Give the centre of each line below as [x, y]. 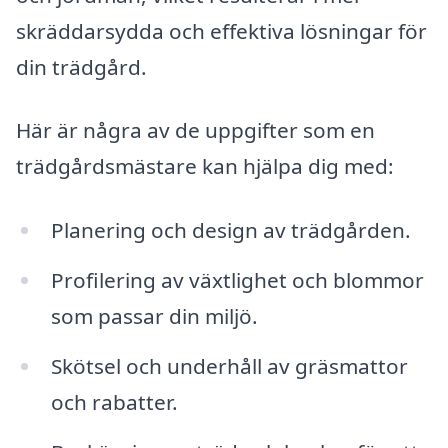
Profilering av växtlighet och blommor [237, 279]
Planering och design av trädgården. [230, 230]
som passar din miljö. [154, 315]
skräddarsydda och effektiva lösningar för [221, 30]
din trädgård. [81, 66]
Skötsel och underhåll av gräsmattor [229, 365]
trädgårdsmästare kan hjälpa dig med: [205, 166]
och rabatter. [114, 401]
